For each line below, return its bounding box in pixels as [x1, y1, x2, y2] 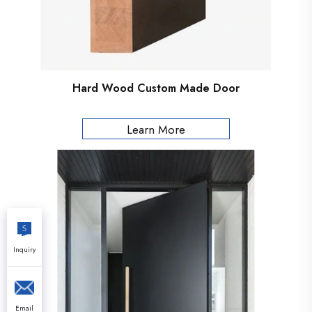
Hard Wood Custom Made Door [72, 80, 240, 96]
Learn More [127, 121, 185, 138]
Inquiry [13, 244, 36, 255]
